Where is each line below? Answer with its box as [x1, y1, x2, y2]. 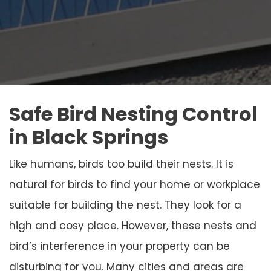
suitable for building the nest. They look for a [9, 197, 241, 212]
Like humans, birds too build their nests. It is [9, 156, 233, 171]
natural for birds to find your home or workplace [9, 177, 260, 192]
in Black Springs [9, 123, 168, 151]
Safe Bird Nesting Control [9, 100, 258, 128]
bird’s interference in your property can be [9, 238, 230, 253]
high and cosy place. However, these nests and [9, 218, 256, 233]
